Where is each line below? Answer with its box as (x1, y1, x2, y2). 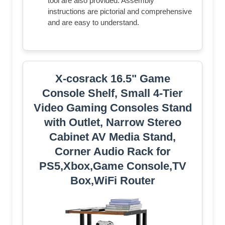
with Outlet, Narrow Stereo (44, 116, 181, 129)
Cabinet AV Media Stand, (49, 131, 176, 144)
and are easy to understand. (48, 18, 139, 27)
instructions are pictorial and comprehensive (48, 7, 192, 16)
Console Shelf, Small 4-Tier (42, 87, 183, 100)
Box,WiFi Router (70, 174, 155, 187)
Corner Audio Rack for (54, 145, 171, 158)
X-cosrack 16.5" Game (55, 72, 170, 85)
